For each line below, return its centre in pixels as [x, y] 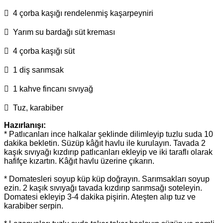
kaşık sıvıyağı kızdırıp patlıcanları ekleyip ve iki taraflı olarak [108, 152]
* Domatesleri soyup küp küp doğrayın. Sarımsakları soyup [107, 179]
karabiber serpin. [34, 206]
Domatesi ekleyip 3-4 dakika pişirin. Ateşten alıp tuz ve [100, 197]
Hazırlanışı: [25, 125]
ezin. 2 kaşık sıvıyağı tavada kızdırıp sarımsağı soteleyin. [103, 188]
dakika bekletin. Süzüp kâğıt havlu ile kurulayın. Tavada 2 [105, 143]
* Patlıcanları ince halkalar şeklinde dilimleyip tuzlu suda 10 [109, 134]
